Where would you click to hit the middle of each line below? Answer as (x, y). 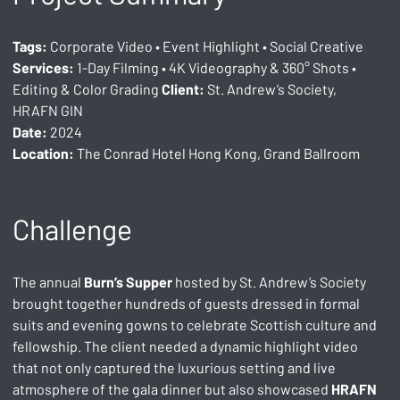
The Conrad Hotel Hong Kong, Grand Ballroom (217, 153)
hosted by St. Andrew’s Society (271, 281)
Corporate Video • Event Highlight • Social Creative (207, 46)
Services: (44, 67)
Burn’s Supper (129, 281)
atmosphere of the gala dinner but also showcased (172, 388)
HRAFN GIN (48, 110)
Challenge (73, 228)
